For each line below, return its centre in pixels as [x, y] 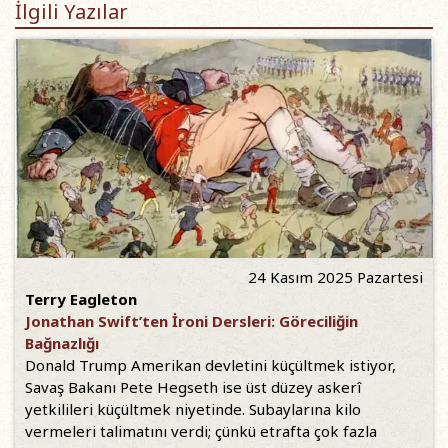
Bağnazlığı [62, 343]
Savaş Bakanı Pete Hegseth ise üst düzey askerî [193, 387]
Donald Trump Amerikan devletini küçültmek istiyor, [210, 365]
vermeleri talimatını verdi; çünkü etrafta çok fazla [201, 431]
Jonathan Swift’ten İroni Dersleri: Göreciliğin [191, 321]
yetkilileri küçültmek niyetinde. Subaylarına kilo [193, 409]
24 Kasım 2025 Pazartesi [335, 277]
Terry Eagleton [81, 299]
